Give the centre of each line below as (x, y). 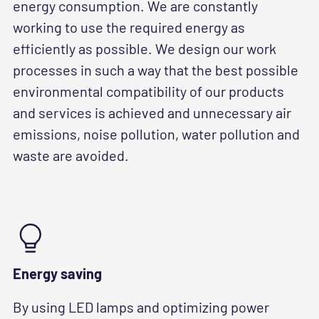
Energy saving (57, 274)
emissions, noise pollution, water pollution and (156, 134)
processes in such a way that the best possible (156, 70)
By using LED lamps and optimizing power (141, 307)
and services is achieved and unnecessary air (152, 113)
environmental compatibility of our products (148, 91)
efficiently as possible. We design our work (145, 49)
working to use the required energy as (129, 27)
